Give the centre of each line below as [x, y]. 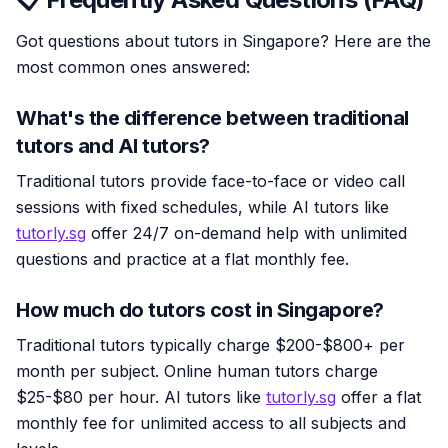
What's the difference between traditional [212, 117]
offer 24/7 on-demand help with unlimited [246, 232]
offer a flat [378, 396]
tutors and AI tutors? [113, 145]
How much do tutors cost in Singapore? [200, 309]
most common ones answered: [133, 66]
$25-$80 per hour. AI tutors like [141, 396]
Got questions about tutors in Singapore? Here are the [223, 40]
